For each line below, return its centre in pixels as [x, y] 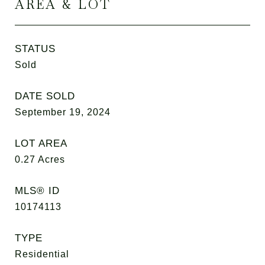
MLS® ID [37, 191]
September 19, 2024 [63, 112]
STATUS [35, 49]
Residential [42, 254]
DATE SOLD [45, 96]
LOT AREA [41, 143]
